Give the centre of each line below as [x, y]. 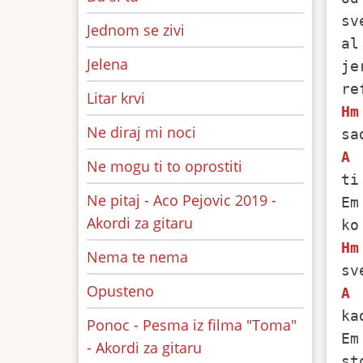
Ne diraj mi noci [141, 132]
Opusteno [120, 291]
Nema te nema [137, 257]
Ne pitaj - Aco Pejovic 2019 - [181, 200]
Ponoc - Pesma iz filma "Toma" [192, 325]
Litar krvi [116, 98]
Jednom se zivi [136, 30]
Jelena [107, 64]
